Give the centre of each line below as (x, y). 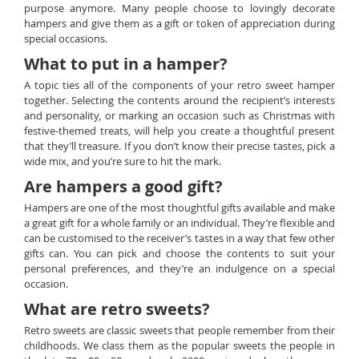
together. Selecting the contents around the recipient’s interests (179, 100)
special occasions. (66, 38)
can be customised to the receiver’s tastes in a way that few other (179, 238)
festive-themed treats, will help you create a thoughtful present (179, 131)
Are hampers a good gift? (123, 186)
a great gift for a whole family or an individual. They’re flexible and (179, 223)
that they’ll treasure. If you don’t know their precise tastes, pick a (179, 146)
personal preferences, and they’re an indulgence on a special (179, 268)
